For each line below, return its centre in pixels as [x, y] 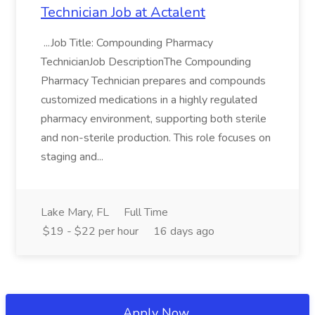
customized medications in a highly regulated [149, 100]
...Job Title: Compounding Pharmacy [127, 43]
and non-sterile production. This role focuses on [156, 138]
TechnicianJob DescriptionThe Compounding [146, 62]
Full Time [146, 212]
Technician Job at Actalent [123, 12]
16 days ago [184, 231]
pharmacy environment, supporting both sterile [154, 119]
